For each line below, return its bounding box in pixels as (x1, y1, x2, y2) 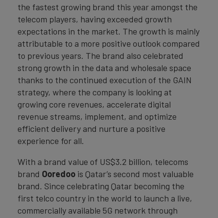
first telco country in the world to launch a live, (18, 193, 192, 204)
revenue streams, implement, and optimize (18, 111, 177, 122)
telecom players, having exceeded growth (18, 14, 172, 25)
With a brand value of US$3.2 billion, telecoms (18, 156, 188, 167)
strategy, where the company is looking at (18, 87, 172, 98)
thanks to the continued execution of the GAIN (18, 74, 192, 86)
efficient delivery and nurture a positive (18, 123, 165, 134)
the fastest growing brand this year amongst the (18, 1, 198, 13)
